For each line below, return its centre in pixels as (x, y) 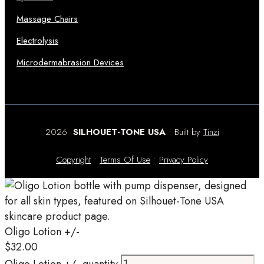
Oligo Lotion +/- (42, 232)
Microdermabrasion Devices (70, 62)
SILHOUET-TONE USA (118, 132)
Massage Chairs (47, 19)
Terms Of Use (125, 160)
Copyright (73, 160)
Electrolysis (37, 41)
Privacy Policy (184, 160)
